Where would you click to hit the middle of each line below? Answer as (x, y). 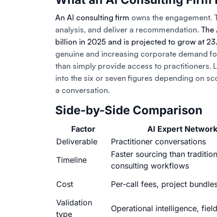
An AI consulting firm (92, 18)
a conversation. (83, 90)
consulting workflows (150, 166)
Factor (83, 129)
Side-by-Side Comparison (129, 110)
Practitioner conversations (158, 142)
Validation (74, 203)
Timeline (71, 160)
